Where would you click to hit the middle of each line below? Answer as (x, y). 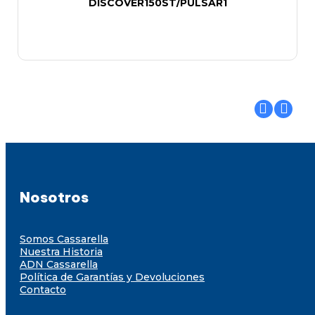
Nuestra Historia (61, 251)
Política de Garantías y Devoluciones (112, 277)
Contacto (43, 289)
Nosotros (54, 198)
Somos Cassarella (64, 239)
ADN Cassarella (59, 264)
